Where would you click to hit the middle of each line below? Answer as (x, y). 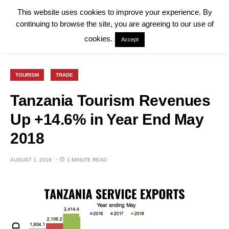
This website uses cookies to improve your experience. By (114, 12)
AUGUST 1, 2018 (31, 160)
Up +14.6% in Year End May (107, 119)
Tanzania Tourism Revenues (110, 100)
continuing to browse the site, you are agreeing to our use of (114, 24)
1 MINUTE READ (87, 160)
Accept (130, 40)
